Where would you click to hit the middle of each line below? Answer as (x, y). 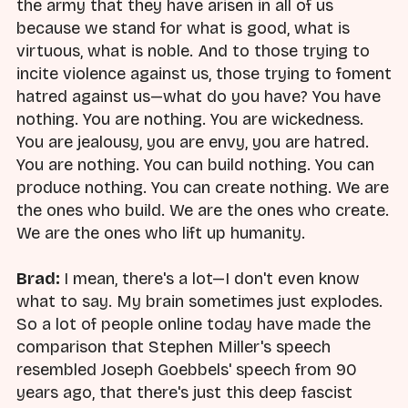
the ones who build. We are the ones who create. (203, 211)
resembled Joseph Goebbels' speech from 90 (187, 370)
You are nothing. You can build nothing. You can (195, 165)
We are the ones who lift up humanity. (161, 234)
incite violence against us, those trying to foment (204, 74)
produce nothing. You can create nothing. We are (203, 188)
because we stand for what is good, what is (183, 29)
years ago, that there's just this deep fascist (184, 393)
